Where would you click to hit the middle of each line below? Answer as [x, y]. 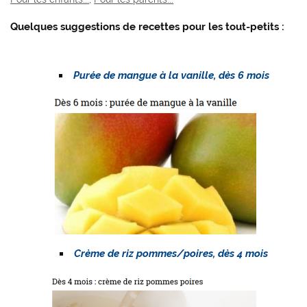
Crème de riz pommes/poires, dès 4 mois [171, 253]
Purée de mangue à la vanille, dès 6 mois [171, 75]
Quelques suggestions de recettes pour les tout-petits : [148, 26]
